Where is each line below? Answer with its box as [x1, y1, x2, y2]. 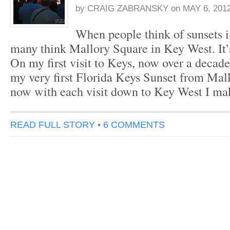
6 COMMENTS [103, 119, 165, 130]
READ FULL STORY [10, 119, 95, 130]
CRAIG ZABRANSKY [87, 4, 168, 13]
